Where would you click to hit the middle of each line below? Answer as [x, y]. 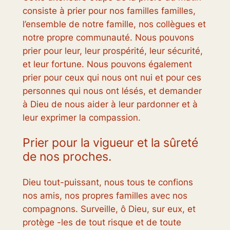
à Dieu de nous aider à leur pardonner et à [110, 104]
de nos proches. [67, 157]
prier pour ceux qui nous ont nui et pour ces [112, 77]
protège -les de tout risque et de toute [102, 223]
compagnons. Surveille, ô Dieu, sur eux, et [109, 209]
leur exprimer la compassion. [81, 117]
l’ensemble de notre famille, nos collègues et [114, 24]
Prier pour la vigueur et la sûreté [110, 143]
